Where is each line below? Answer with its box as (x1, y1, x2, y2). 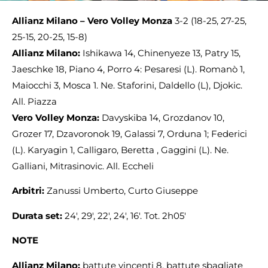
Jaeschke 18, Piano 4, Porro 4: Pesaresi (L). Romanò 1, (12, 63, 245, 75)
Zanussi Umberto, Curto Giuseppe (47, 185, 198, 197)
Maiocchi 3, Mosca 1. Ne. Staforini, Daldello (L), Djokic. (12, 80, 242, 91)
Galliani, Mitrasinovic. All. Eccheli (12, 160, 154, 172)
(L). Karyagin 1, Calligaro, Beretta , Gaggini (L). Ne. (12, 144, 229, 156)
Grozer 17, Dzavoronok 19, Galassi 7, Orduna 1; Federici (12, 128, 247, 139)
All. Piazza (12, 96, 57, 107)
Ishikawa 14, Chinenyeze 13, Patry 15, (80, 47, 240, 59)
